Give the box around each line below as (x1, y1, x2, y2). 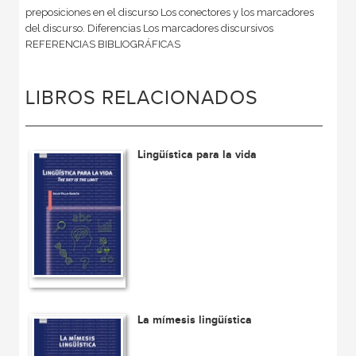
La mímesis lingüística (137, 313, 253, 327)
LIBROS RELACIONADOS (25, 86, 258, 110)
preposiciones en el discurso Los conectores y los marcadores (25, 6, 314, 18)
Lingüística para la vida (137, 147, 257, 161)
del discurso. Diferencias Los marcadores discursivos (25, 21, 273, 34)
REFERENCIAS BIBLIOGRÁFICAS (25, 37, 180, 50)
